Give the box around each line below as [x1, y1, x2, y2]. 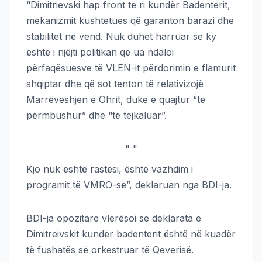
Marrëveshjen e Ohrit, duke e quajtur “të [26, 93, 205, 105]
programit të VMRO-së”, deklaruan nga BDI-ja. [26, 178, 232, 191]
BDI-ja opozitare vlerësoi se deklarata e [26, 212, 201, 224]
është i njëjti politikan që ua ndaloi [26, 46, 174, 58]
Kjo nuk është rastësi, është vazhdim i [26, 163, 193, 175]
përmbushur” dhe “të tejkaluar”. [26, 109, 167, 121]
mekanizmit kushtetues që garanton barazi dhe [26, 14, 234, 26]
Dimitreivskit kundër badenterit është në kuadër [26, 227, 236, 240]
